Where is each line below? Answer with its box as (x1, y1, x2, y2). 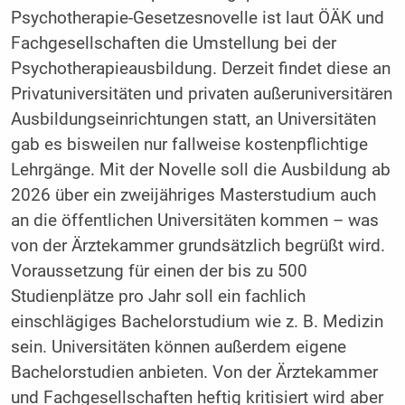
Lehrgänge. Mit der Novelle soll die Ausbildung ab (10, 160, 391, 181)
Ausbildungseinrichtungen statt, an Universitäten (10, 109, 376, 130)
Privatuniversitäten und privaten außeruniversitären (10, 84, 392, 105)
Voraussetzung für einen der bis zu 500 (10, 261, 307, 282)
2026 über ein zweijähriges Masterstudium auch (10, 185, 376, 206)
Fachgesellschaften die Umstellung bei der (10, 33, 336, 54)
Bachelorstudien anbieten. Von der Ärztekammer (10, 363, 378, 383)
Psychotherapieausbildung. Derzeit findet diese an (10, 59, 391, 80)
